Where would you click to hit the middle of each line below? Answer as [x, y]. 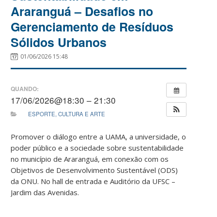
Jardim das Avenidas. [45, 192]
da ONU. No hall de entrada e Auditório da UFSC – [93, 181]
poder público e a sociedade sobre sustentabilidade [97, 147]
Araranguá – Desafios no [82, 11]
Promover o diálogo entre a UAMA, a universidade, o [99, 136]
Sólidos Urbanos [59, 42]
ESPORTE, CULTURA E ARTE [67, 114]
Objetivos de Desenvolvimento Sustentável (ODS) [94, 170]
